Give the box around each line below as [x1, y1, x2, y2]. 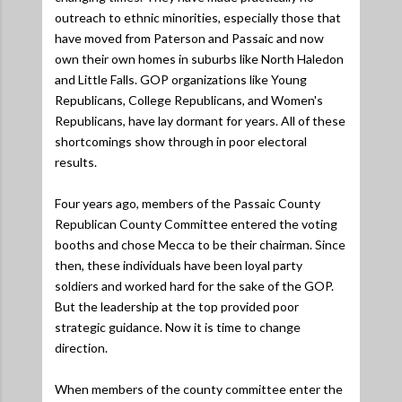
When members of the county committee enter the [55, 380, 343, 397]
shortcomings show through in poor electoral [55, 133, 307, 149]
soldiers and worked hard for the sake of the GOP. [55, 277, 334, 293]
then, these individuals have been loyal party [55, 257, 302, 273]
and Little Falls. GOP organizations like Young [55, 71, 307, 87]
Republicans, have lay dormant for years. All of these [55, 112, 345, 128]
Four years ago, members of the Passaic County [55, 195, 320, 211]
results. [55, 153, 97, 170]
